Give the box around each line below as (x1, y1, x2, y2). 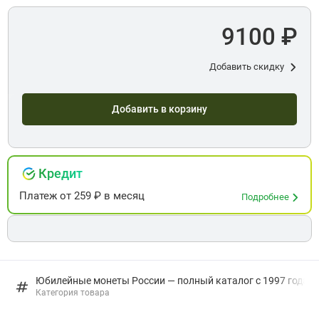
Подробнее (241, 192, 292, 203)
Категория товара (35, 288, 110, 298)
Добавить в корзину (112, 103, 207, 115)
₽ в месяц (91, 189, 145, 203)
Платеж (19, 189, 61, 203)
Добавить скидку (209, 61, 286, 73)
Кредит (38, 166, 83, 182)
